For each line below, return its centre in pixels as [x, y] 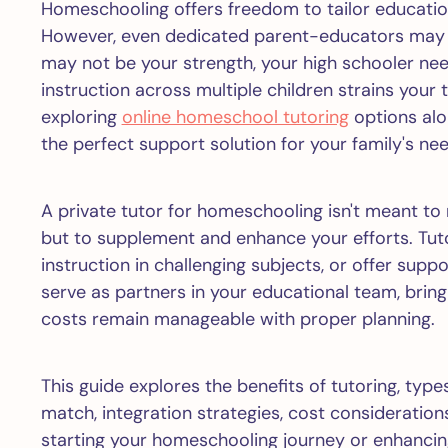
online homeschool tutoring [235, 117]
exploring [81, 117]
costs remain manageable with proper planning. [237, 319]
